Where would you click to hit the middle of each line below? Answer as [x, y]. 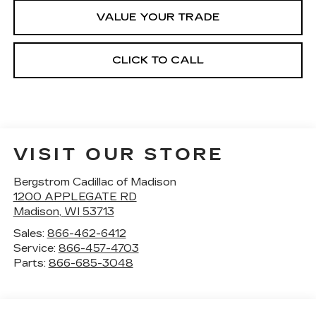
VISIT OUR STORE [119, 154]
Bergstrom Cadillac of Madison [95, 182]
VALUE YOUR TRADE [158, 17]
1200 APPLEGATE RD [75, 196]
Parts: [31, 263]
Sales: [30, 233]
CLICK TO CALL [158, 60]
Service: [36, 248]
